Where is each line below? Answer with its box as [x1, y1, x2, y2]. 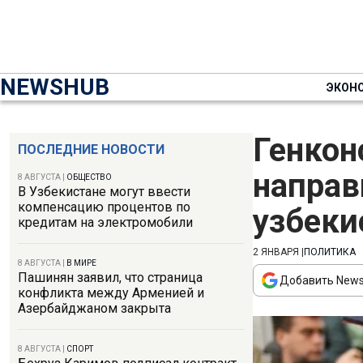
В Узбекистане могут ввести [18, 184, 190, 199]
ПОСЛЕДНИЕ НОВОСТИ [18, 142, 164, 157]
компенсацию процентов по [18, 199, 190, 215]
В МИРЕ [66, 258, 96, 267]
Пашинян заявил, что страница [18, 270, 203, 285]
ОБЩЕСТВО [66, 173, 112, 181]
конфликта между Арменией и [18, 285, 204, 301]
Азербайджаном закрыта [18, 301, 171, 316]
